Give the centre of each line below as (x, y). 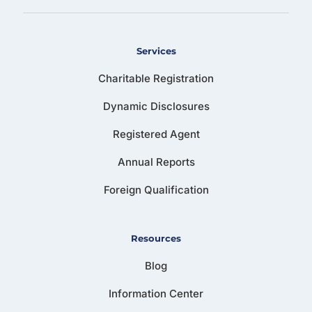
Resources (156, 238)
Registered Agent (156, 134)
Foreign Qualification (156, 189)
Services (156, 50)
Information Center (156, 293)
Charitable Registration (156, 78)
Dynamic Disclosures (156, 106)
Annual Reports (156, 162)
